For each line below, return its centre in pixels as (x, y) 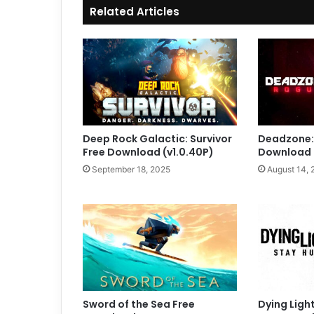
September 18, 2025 (131, 169)
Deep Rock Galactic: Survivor (157, 138)
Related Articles (135, 11)
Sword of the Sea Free (139, 304)
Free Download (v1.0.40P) (148, 152)
